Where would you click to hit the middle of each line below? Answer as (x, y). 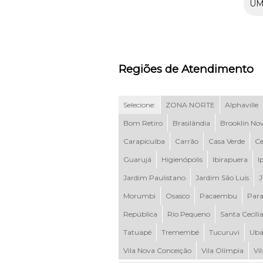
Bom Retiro (143, 123)
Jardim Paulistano (154, 177)
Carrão (186, 141)
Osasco (177, 195)
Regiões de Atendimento (186, 69)
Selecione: (139, 104)
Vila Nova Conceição (157, 250)
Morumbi (139, 195)
